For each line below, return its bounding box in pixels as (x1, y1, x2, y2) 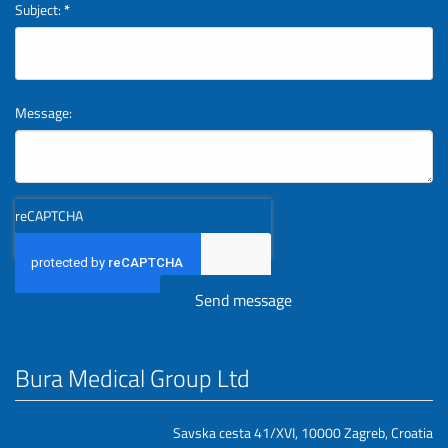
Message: (15, 102, 72, 123)
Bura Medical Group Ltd (15, 360, 250, 396)
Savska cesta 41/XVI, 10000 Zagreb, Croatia (173, 422, 433, 443)
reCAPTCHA (15, 205, 83, 226)
